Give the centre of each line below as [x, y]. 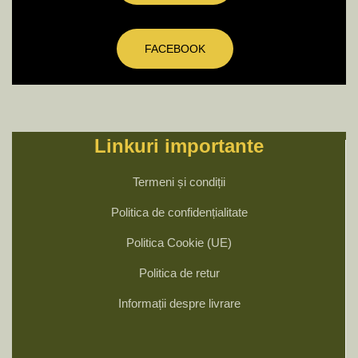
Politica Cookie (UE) [179, 243]
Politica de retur [179, 273]
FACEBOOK [175, 49]
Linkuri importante [179, 146]
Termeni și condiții [179, 182]
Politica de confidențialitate [179, 212]
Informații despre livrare [179, 303]
